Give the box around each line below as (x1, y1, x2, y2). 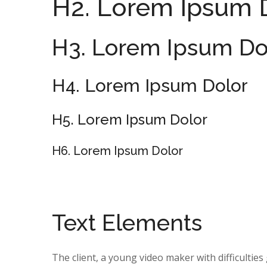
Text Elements (52, 209, 202, 236)
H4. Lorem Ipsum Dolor (52, 75, 248, 96)
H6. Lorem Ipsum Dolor (52, 144, 183, 158)
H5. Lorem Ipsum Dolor (52, 111, 207, 128)
